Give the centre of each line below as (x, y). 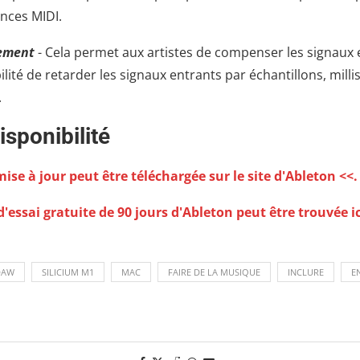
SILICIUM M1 (67, 272)
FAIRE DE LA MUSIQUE (214, 272)
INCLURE (305, 272)
